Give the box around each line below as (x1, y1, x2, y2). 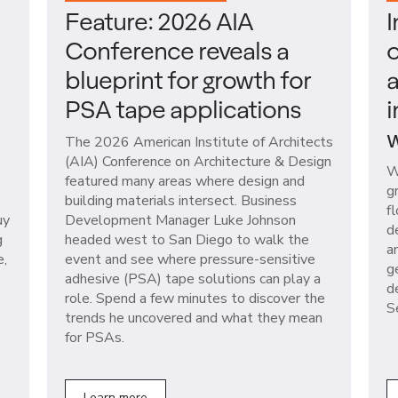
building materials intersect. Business (64, 190, 297, 211)
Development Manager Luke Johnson (64, 210, 296, 230)
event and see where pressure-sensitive (64, 249, 315, 269)
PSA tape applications (64, 92, 301, 123)
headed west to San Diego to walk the (64, 229, 309, 250)
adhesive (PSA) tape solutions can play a (64, 268, 321, 289)
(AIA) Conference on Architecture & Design (64, 151, 331, 171)
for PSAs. (64, 327, 124, 347)
